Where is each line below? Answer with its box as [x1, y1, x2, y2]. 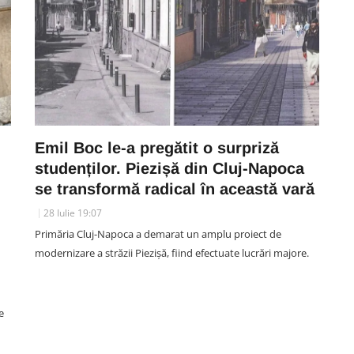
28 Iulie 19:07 [43, 206, 102, 220]
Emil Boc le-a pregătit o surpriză [35, 139, 279, 156]
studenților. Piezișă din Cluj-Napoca [35, 160, 304, 177]
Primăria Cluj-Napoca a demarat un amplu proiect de [35, 227, 281, 241]
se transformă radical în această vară [35, 180, 314, 198]
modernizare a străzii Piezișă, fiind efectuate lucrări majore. [35, 246, 309, 260]
